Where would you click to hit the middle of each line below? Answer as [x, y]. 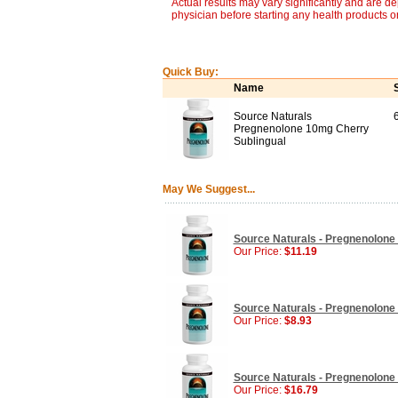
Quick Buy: [190, 72]
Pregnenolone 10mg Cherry [301, 129]
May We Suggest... [208, 189]
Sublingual [259, 141]
